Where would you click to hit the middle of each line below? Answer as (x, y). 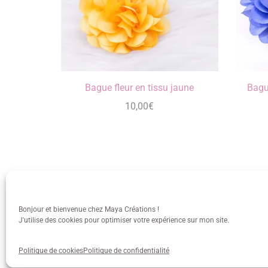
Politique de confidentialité (126, 251)
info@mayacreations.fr (207, 225)
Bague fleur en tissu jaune (140, 87)
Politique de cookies (51, 251)
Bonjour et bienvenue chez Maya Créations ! (89, 209)
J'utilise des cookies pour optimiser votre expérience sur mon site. (124, 220)
